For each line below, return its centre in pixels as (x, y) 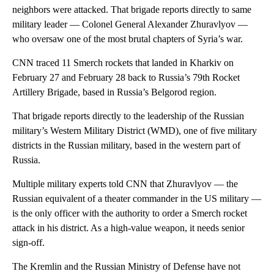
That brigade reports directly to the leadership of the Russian (128, 116)
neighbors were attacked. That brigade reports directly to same (132, 10)
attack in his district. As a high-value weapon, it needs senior (128, 228)
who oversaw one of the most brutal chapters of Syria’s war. (128, 39)
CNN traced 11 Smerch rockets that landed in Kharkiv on (123, 63)
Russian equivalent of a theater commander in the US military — (137, 199)
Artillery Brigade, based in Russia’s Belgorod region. (116, 92)
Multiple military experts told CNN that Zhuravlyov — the (125, 184)
